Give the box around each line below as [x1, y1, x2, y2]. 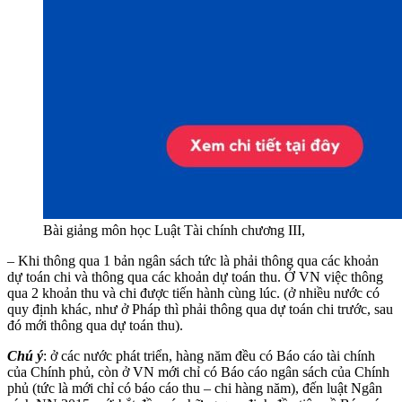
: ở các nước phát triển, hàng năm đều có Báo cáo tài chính [43, 347, 375, 363]
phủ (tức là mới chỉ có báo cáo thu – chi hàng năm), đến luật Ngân [7, 380, 382, 396]
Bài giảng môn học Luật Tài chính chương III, [43, 222, 305, 238]
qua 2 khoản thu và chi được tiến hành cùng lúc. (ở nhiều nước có [7, 284, 380, 301]
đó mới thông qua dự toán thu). [7, 317, 183, 333]
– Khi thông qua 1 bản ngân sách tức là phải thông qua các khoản [7, 252, 379, 268]
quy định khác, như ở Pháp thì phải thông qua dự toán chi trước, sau [7, 301, 393, 317]
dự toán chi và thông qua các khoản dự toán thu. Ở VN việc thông [7, 268, 383, 284]
